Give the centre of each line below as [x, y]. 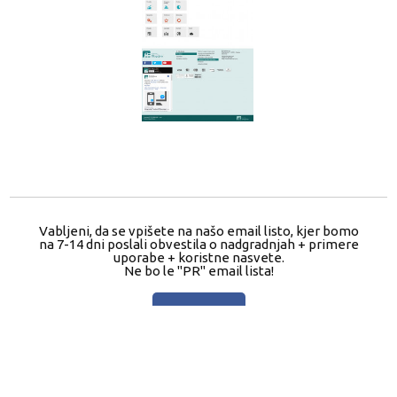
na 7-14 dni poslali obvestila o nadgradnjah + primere [198, 245]
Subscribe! [198, 314]
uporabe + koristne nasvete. [198, 258]
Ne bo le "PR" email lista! [198, 271]
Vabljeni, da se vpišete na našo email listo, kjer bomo [198, 231]
